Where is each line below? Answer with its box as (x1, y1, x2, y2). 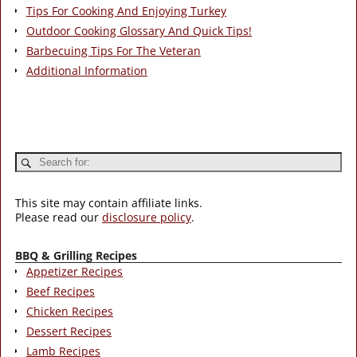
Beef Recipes (26, 283, 95, 299)
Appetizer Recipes (26, 263, 123, 279)
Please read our (15, 210, 102, 226)
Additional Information (26, 63, 147, 79)
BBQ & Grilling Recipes (15, 248, 137, 264)
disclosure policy (102, 210, 191, 226)
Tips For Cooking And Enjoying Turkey (26, 3, 226, 19)
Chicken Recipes (26, 303, 113, 319)
